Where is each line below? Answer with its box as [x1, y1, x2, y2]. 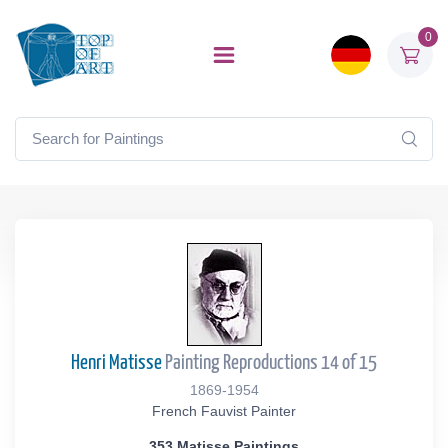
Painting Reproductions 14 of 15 [162, 352, 377, 373]
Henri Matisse [71, 352, 162, 373]
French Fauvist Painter [152, 402, 296, 419]
